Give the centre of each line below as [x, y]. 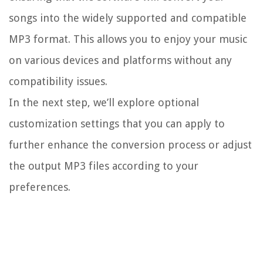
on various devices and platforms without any [120, 60]
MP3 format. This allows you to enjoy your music [128, 39]
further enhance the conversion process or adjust [130, 145]
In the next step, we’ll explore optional [104, 103]
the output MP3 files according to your [104, 166]
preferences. [40, 187]
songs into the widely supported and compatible [128, 18]
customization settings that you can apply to [117, 124]
